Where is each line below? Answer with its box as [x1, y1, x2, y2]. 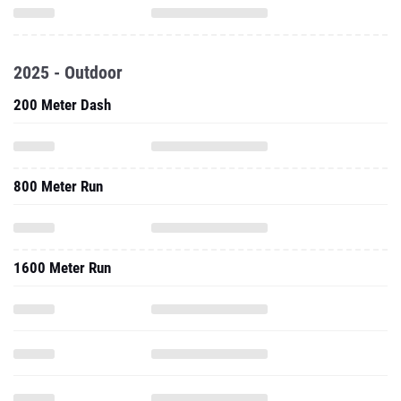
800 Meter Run [13, 177, 103, 195]
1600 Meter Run [13, 259, 111, 277]
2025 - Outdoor [13, 62, 123, 83]
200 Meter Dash [13, 96, 111, 114]
